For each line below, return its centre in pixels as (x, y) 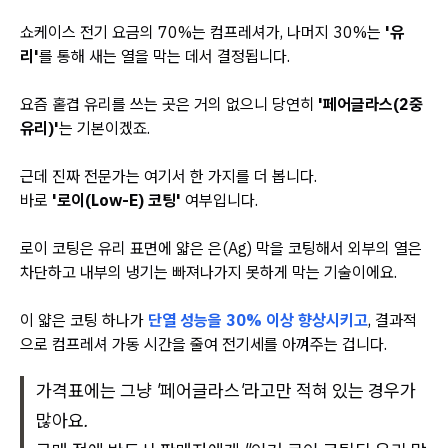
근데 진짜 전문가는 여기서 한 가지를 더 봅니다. (168, 176)
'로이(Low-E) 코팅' (116, 200)
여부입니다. (219, 200)
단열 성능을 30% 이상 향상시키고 (258, 320)
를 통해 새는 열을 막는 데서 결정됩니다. (164, 56)
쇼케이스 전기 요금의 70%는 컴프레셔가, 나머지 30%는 (202, 32)
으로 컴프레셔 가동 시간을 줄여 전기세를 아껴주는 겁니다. (203, 344)
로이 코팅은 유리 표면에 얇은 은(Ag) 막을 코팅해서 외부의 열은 (221, 248)
